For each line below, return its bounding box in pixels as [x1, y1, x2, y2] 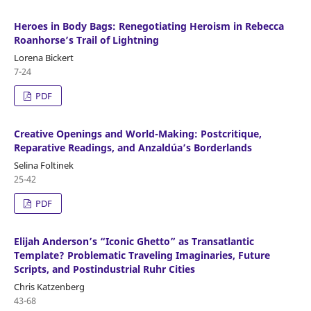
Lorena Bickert [13, 51, 74, 64]
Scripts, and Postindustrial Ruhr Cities [13, 262, 195, 276]
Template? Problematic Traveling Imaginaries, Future [13, 248, 270, 262]
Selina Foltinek [13, 158, 74, 171]
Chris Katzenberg [13, 280, 85, 293]
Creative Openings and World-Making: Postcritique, [13, 126, 262, 140]
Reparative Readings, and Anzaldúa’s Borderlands [13, 140, 252, 154]
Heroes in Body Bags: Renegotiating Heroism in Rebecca [13, 19, 284, 33]
